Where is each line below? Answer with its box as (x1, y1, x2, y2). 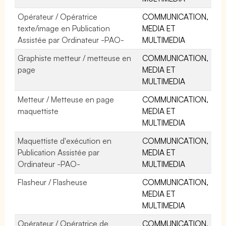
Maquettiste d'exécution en (18, 135, 112, 146)
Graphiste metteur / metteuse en (18, 52, 132, 63)
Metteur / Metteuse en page (18, 94, 115, 104)
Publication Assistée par (18, 147, 100, 157)
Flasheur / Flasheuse (18, 177, 88, 187)
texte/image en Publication (18, 23, 110, 33)
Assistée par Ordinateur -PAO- (18, 34, 125, 45)
